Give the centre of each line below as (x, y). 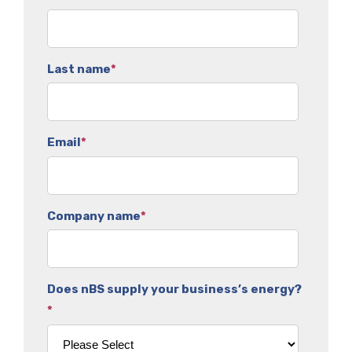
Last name (79, 69)
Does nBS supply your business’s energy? (174, 290)
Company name (94, 216)
